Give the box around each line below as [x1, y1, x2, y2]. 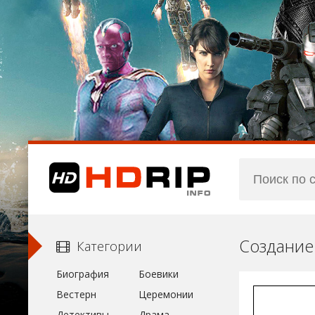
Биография [56, 267, 109, 281]
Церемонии [138, 288, 193, 301]
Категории [77, 238, 142, 255]
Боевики [138, 267, 179, 281]
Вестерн [56, 288, 96, 301]
